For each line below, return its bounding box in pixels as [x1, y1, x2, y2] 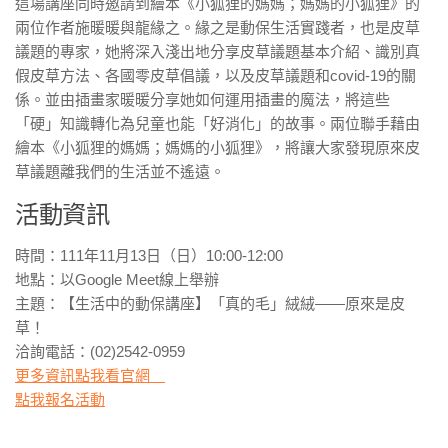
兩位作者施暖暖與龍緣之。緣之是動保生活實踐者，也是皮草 [15, 19, 420, 36]
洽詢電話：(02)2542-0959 [15, 343, 185, 360]
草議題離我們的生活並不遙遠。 [15, 163, 225, 180]
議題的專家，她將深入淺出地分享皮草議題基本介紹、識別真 [15, 43, 420, 60]
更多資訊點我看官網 [15, 367, 165, 384]
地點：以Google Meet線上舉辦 [15, 271, 219, 288]
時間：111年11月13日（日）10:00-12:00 [15, 247, 283, 264]
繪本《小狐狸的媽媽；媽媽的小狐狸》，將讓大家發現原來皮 [15, 139, 420, 156]
